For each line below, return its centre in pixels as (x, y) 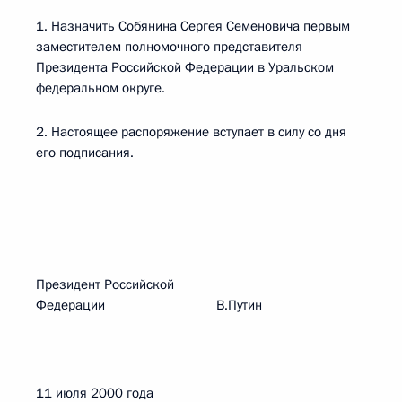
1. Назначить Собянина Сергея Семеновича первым (193, 26)
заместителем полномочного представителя (169, 47)
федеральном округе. (100, 88)
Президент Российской (105, 284)
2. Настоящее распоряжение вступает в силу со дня (191, 132)
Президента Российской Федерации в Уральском (185, 67)
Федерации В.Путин (149, 305)
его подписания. (85, 153)
